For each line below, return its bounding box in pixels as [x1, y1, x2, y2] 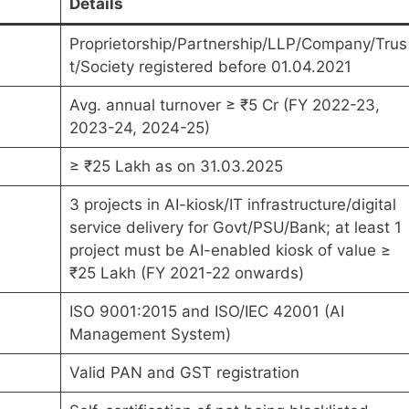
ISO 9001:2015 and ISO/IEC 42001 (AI [68, 301, 344, 320]
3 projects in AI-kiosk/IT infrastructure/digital [68, 194, 396, 214]
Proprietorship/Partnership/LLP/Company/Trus [68, 34, 407, 53]
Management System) [68, 324, 231, 343]
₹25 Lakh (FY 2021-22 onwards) [68, 263, 304, 282]
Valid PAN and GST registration [68, 362, 299, 382]
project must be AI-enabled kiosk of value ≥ [68, 240, 391, 259]
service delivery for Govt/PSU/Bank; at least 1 [68, 217, 402, 236]
